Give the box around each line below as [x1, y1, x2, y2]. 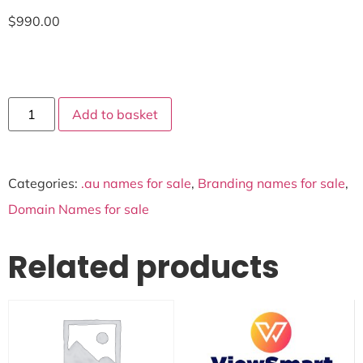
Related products [8, 246, 280, 289]
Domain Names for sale [8, 201, 149, 218]
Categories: [8, 175, 81, 192]
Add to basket [72, 106, 159, 123]
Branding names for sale [198, 175, 345, 192]
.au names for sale [81, 175, 191, 192]
